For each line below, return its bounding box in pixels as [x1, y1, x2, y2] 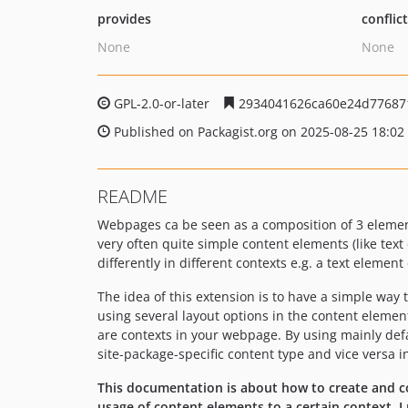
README [97, 184, 168, 209]
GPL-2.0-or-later [110, 95, 213, 112]
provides [97, 10, 151, 27]
